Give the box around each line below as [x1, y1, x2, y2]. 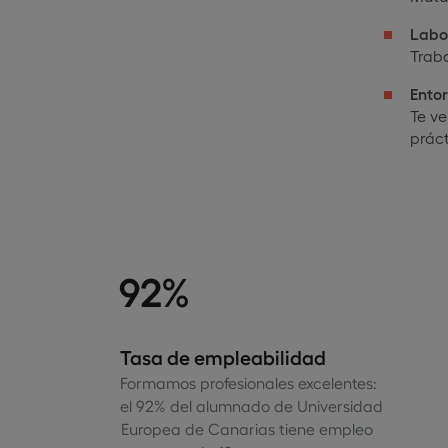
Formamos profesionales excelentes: [119, 373, 377, 392]
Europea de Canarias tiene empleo [119, 419, 373, 438]
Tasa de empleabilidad [119, 344, 326, 368]
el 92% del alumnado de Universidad [119, 396, 383, 415]
